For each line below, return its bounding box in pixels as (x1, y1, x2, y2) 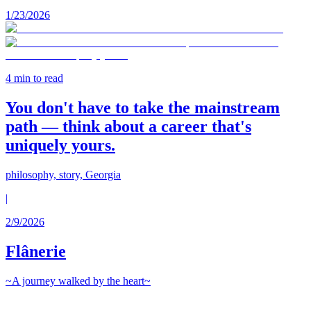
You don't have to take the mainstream (6, 99, 280, 117)
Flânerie (6, 242, 66, 261)
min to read (11, 72, 63, 85)
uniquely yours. (6, 136, 115, 155)
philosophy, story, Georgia (6, 169, 121, 181)
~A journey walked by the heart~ (6, 274, 151, 287)
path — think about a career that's (6, 117, 251, 136)
